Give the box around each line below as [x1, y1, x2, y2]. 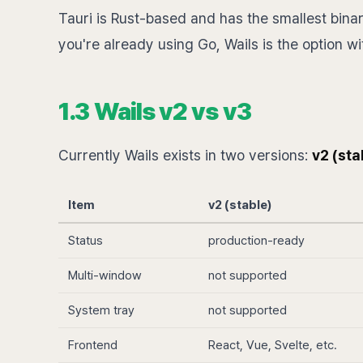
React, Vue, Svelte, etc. [208, 338, 337, 352]
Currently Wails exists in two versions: [58, 147, 312, 164]
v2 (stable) [208, 198, 271, 212]
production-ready [208, 233, 305, 248]
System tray [68, 303, 135, 318]
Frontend [68, 338, 117, 352]
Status [68, 233, 103, 248]
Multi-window [68, 268, 142, 283]
